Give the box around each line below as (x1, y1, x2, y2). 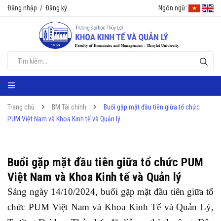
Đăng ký (45, 4, 67, 12)
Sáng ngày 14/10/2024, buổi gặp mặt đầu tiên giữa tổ (7, 186, 214, 197)
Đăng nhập (7, 4, 37, 12)
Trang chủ (7, 103, 35, 111)
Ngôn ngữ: (158, 4, 187, 12)
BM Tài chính (52, 103, 86, 111)
